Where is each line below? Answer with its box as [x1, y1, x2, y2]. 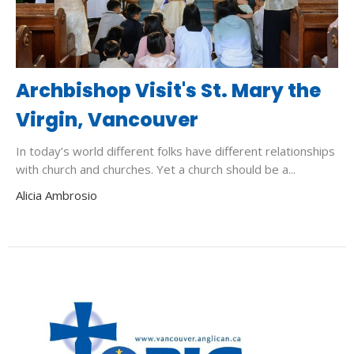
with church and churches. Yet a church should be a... [16, 160, 296, 177]
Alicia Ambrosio [16, 186, 97, 203]
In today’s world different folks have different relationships [16, 142, 335, 159]
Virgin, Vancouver [16, 106, 198, 133]
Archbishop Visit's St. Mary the [16, 77, 321, 104]
